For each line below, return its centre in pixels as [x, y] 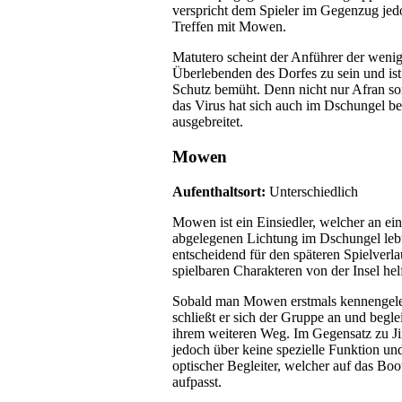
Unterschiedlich [312, 191]
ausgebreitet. [208, 122]
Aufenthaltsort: [219, 191]
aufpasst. [197, 381]
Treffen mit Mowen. [229, 27]
